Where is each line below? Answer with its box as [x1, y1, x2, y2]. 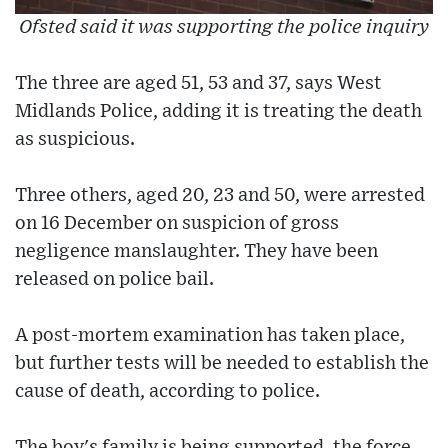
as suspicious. [15, 130, 135, 150]
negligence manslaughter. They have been [15, 242, 378, 262]
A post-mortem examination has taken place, [15, 326, 405, 346]
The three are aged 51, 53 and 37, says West [15, 74, 382, 94]
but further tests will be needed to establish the [15, 354, 429, 374]
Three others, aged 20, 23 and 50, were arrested [15, 186, 425, 206]
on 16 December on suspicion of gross [15, 214, 339, 234]
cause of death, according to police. [15, 382, 320, 402]
